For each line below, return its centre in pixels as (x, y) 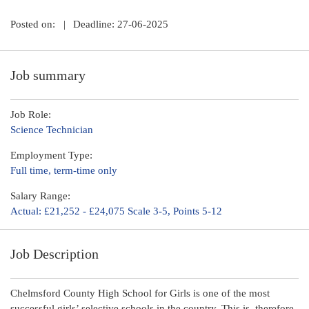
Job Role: (31, 115)
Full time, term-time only (64, 171)
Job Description (54, 254)
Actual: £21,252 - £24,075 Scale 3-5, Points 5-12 (116, 211)
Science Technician (52, 130)
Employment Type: (51, 156)
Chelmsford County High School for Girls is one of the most (140, 293)
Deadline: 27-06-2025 (121, 24)
